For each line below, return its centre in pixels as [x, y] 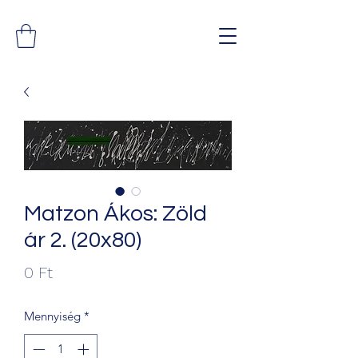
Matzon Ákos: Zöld [115, 213]
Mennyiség [52, 316]
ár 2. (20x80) [83, 240]
